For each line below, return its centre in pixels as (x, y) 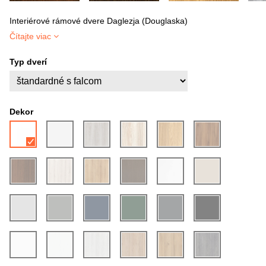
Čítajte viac (30, 36)
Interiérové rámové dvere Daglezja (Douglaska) (99, 21)
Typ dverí (28, 62)
